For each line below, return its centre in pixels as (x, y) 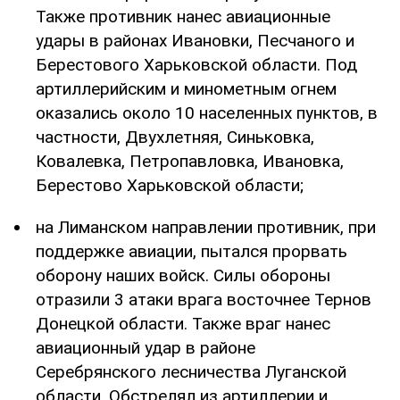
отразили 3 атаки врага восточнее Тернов (204, 299)
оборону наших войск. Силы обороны (183, 275)
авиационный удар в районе (146, 347)
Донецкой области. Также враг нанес (183, 323)
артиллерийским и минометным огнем (186, 88)
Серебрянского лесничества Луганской (191, 371)
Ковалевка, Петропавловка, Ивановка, (190, 161)
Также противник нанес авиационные (183, 16)
